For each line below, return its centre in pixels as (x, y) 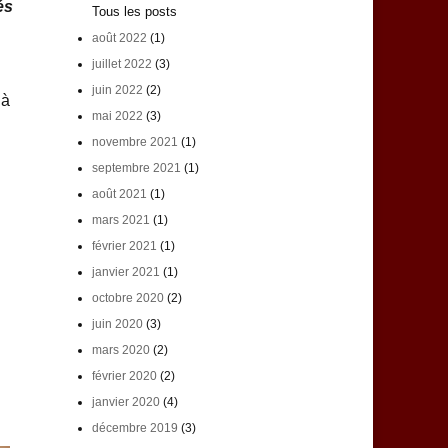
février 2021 (124, 246)
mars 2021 (120, 220)
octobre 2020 (127, 298)
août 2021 (119, 194)
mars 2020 (120, 350)
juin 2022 (117, 90)
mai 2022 (117, 116)
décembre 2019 (134, 428)
